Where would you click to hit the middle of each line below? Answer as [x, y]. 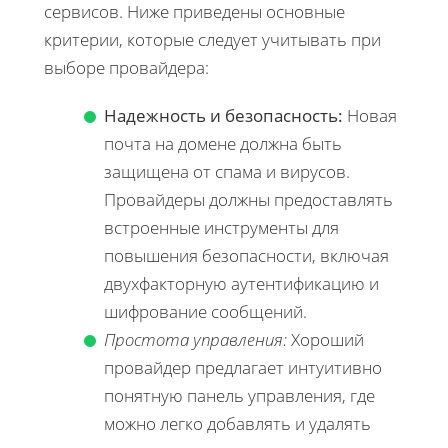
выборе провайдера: [126, 67]
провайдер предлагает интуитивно [243, 367]
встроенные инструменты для [221, 227]
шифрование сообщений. [205, 311]
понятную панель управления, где [239, 395]
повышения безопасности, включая [246, 255]
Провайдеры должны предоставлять [248, 199]
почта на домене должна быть [223, 143]
